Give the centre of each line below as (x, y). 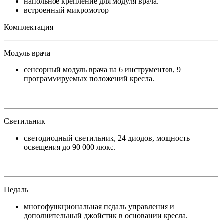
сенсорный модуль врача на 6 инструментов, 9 (102, 70)
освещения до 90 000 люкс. (70, 147)
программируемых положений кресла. (89, 79)
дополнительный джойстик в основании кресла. (106, 215)
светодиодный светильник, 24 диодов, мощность (107, 138)
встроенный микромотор (66, 10)
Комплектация (28, 27)
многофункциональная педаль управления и (99, 206)
